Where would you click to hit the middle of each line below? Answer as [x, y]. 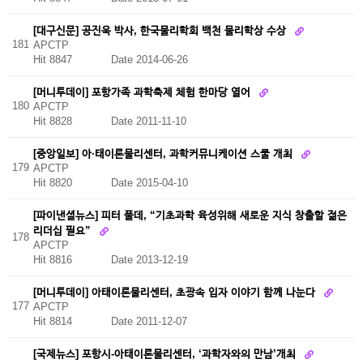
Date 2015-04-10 [149, 183]
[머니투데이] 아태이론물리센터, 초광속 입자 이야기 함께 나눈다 [175, 292]
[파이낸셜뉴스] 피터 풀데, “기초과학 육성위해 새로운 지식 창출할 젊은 [190, 215]
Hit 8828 [72, 122]
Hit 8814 [72, 322]
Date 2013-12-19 [149, 259]
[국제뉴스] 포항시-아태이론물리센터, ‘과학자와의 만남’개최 [166, 353]
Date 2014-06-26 [149, 60]
